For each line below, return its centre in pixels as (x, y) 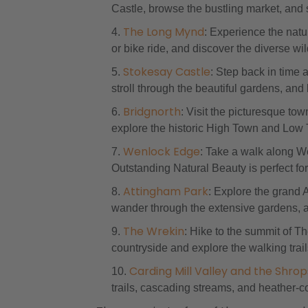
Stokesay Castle (167, 72)
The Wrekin (154, 231)
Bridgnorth (152, 112)
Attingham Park (166, 191)
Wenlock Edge (162, 152)
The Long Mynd (164, 32)
